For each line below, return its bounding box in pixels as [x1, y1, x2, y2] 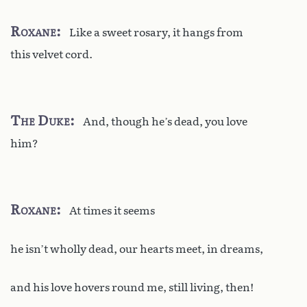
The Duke [10, 112, 70, 129]
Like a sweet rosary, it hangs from [69, 25, 243, 39]
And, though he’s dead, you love [83, 114, 247, 128]
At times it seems [69, 204, 155, 217]
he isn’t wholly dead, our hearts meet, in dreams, [10, 242, 263, 256]
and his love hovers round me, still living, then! [10, 280, 254, 294]
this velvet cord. [10, 47, 93, 61]
